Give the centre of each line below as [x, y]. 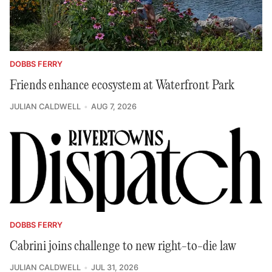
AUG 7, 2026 [114, 106]
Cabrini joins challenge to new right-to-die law [123, 246]
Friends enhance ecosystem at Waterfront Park [122, 85]
